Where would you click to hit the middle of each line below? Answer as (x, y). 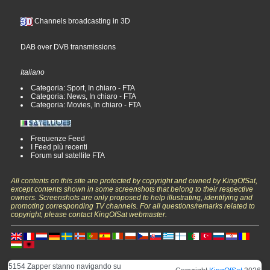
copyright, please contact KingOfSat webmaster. (89, 214)
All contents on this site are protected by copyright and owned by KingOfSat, (134, 181)
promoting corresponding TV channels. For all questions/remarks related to (133, 206)
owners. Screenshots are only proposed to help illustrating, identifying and (132, 197)
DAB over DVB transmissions (68, 47)
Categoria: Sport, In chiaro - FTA (83, 88)
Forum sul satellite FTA (68, 155)
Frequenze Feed (58, 138)
